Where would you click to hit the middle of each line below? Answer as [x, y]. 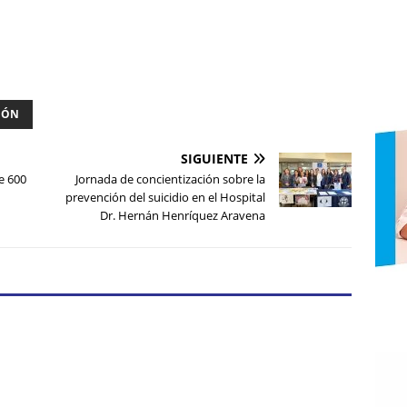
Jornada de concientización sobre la [171, 179]
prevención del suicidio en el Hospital [166, 198]
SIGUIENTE [215, 159]
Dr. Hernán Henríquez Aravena [183, 216]
